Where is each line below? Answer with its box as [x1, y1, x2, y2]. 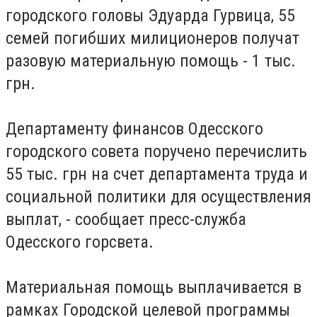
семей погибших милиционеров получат [6, 28, 299, 48]
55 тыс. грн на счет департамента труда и [6, 164, 308, 184]
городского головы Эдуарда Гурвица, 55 [6, 6, 295, 25]
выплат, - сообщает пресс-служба [6, 209, 246, 229]
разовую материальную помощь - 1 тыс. [6, 51, 296, 71]
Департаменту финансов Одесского [6, 119, 263, 139]
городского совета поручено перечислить [6, 142, 307, 161]
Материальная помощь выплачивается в [6, 277, 301, 297]
